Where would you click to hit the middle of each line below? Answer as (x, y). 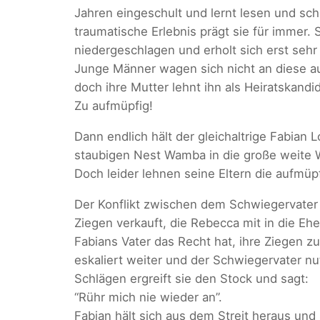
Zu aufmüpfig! (114, 106)
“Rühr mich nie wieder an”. (148, 297)
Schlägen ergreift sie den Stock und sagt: (191, 278)
